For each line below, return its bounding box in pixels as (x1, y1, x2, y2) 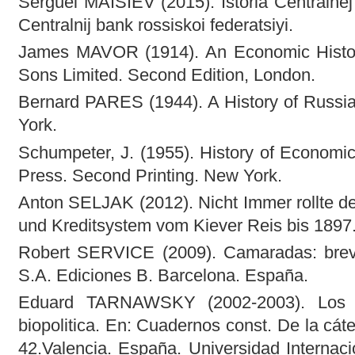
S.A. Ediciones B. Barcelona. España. (17, 265, 308, 286)
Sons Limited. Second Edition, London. (17, 65, 315, 86)
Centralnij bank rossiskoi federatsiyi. (17, 15, 293, 36)
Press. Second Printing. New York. (17, 165, 282, 185)
